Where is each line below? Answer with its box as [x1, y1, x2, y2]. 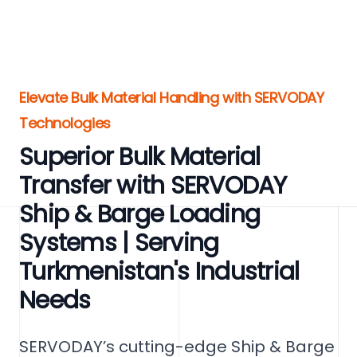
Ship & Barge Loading [19, 198, 260, 231]
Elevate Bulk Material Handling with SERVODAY [19, 88, 324, 108]
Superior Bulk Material [19, 140, 261, 174]
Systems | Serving [19, 226, 219, 260]
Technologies [19, 113, 111, 133]
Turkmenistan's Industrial [19, 255, 300, 288]
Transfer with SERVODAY [19, 169, 287, 202]
